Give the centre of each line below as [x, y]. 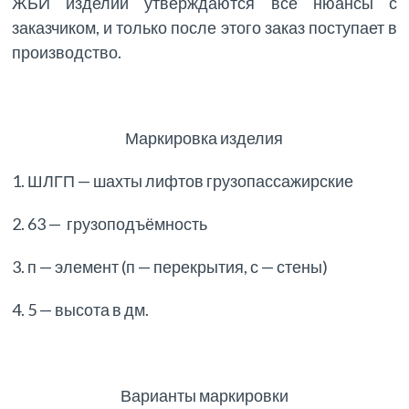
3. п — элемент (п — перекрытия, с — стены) [170, 267]
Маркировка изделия [204, 138]
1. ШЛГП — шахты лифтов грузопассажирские [183, 181]
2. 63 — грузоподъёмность [110, 224]
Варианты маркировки [204, 396]
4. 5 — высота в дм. [81, 310]
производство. [67, 52]
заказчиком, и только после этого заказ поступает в [204, 28]
